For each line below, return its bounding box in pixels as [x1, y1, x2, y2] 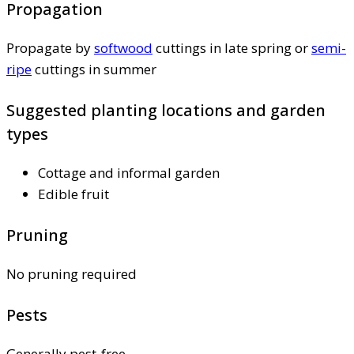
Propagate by [6, 39, 94, 58]
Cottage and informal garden [38, 164, 220, 183]
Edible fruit [38, 185, 109, 204]
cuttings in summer [32, 60, 156, 79]
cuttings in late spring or [153, 39, 311, 58]
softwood [94, 39, 153, 58]
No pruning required [6, 265, 137, 284]
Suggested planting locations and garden [6, 100, 326, 122]
